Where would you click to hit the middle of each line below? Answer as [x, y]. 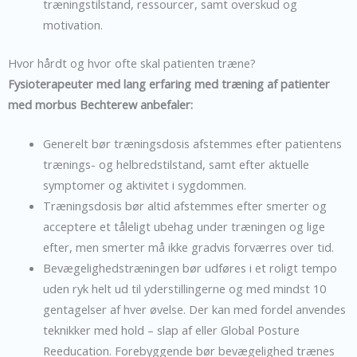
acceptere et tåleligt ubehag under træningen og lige [184, 227]
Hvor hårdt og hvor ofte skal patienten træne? [132, 63]
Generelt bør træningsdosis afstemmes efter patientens [192, 144]
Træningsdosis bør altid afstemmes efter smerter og [184, 206]
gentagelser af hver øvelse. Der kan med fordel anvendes [194, 310]
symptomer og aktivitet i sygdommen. [144, 185]
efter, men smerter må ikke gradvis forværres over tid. [188, 247]
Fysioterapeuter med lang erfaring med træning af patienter [169, 84]
